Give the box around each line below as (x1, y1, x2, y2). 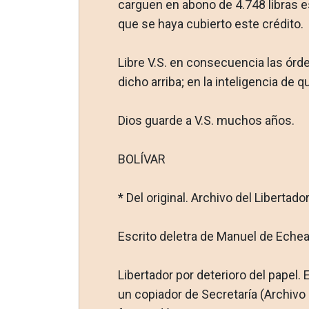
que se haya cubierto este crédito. (117, 16, 303, 31)
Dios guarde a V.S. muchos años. (117, 112, 295, 128)
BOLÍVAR (117, 151, 166, 166)
